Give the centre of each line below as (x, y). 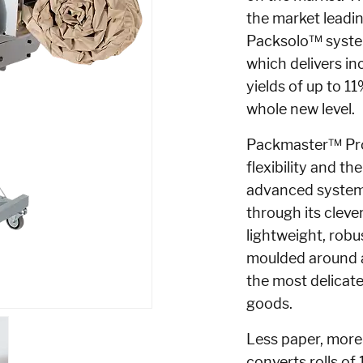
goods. (269, 303)
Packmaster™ (294, 145)
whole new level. (301, 109)
